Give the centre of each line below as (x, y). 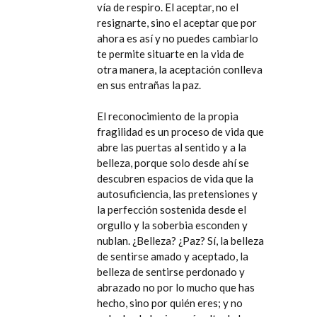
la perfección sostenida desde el (172, 209)
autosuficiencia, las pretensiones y (177, 194)
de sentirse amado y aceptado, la (173, 256)
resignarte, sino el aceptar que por (177, 23)
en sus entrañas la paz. (149, 85)
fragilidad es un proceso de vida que (180, 132)
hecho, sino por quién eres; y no (170, 303)
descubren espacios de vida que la (175, 178)
